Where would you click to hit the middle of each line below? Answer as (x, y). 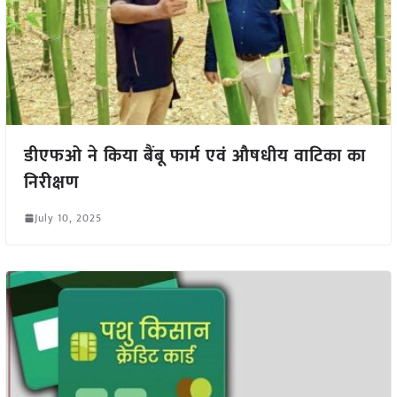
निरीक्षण (51, 182)
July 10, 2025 (68, 218)
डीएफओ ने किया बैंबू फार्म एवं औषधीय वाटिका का (195, 156)
